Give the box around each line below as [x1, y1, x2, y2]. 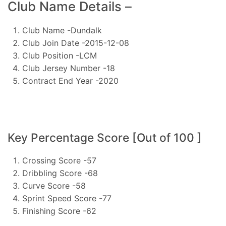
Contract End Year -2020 [22, 76, 119, 86]
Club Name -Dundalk [22, 25, 102, 36]
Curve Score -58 [22, 180, 86, 191]
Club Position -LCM [22, 50, 97, 61]
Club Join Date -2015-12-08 [22, 38, 129, 48]
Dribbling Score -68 [22, 167, 98, 178]
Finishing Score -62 [22, 205, 96, 216]
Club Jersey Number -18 [22, 63, 115, 74]
